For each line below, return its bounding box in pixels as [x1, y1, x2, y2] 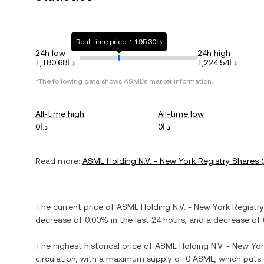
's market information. [143, 77, 213, 85]
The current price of [35, 202, 117, 212]
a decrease [206, 215, 249, 225]
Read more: [35, 156, 80, 166]
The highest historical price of [35, 241, 155, 250]
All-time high [35, 109, 84, 118]
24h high [197, 48, 230, 58]
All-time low [158, 109, 204, 118]
